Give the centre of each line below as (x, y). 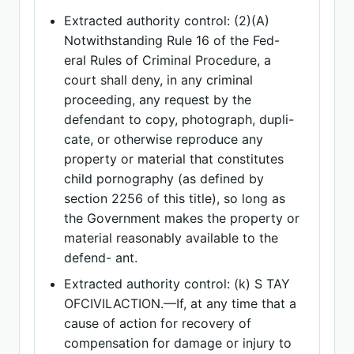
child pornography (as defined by (164, 179)
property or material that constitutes (174, 159)
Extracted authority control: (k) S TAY (177, 284)
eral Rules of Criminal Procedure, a (168, 60)
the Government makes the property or (182, 218)
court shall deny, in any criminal (159, 80)
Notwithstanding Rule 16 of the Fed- (172, 40)
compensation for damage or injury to (178, 343)
